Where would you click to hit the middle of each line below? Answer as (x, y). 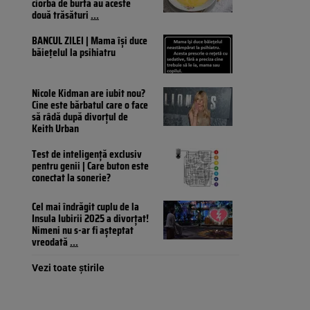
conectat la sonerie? (71, 178)
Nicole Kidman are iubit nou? (89, 93)
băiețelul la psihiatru (74, 53)
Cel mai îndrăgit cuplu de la (85, 207)
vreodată (51, 242)
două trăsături (61, 15)
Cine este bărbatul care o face (90, 105)
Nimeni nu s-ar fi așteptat (83, 230)
